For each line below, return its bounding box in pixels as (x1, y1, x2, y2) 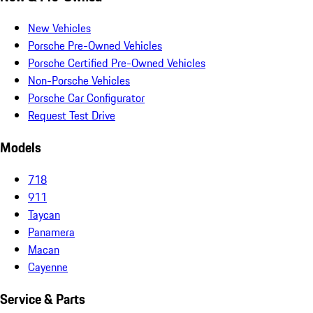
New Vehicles (28, 20, 91, 37)
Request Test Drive (28, 107, 115, 124)
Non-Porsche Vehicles (28, 72, 130, 89)
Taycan (28, 205, 60, 223)
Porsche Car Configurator (28, 89, 145, 107)
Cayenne (28, 258, 68, 275)
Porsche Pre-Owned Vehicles (28, 37, 162, 54)
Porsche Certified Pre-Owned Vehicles (28, 54, 205, 72)
